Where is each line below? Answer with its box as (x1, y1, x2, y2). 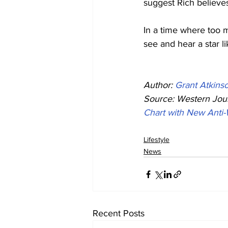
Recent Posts (93, 208, 145, 219)
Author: (144, 80, 175, 91)
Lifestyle (144, 135, 169, 144)
